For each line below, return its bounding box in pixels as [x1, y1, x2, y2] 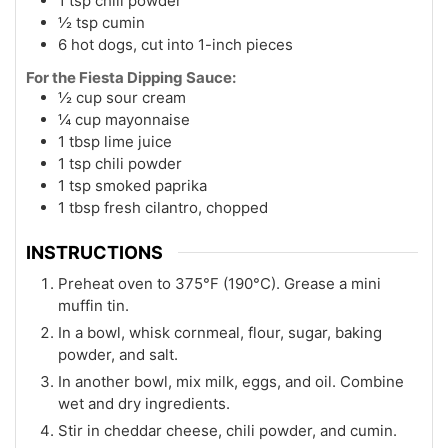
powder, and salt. [58, 344, 178, 364]
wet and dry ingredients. [58, 393, 230, 413]
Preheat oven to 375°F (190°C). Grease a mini [58, 273, 381, 293]
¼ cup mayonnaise [58, 110, 190, 130]
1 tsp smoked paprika [58, 176, 207, 196]
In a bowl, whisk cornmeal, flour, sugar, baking [58, 322, 382, 342]
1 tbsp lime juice [58, 132, 172, 152]
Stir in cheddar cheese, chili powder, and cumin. [58, 420, 397, 440]
